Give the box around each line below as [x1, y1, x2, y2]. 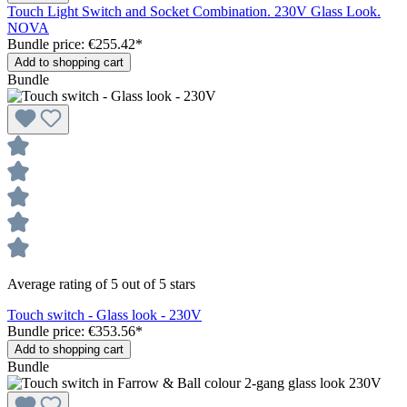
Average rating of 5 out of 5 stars [7, 275, 195, 292]
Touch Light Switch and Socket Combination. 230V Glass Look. [7, 3, 381, 19]
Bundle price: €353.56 [7, 323, 135, 339]
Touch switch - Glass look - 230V [7, 306, 202, 323]
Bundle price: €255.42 [7, 35, 135, 52]
